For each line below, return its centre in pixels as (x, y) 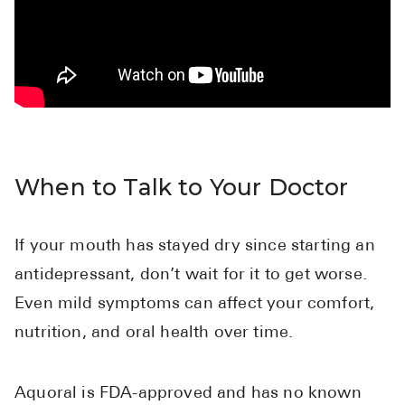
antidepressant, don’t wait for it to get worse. (191, 276)
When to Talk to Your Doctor (182, 188)
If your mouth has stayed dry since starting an (195, 247)
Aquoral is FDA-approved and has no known (188, 394)
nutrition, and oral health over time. (154, 334)
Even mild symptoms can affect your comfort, (195, 305)
